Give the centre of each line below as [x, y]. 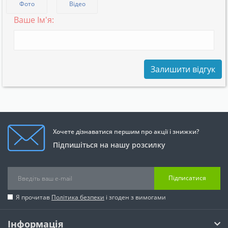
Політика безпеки [78, 197]
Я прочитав [34, 197]
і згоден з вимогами [135, 197]
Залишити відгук [183, 69]
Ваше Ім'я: [34, 20]
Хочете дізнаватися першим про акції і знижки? [126, 131]
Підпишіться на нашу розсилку [109, 145]
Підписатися [187, 178]
